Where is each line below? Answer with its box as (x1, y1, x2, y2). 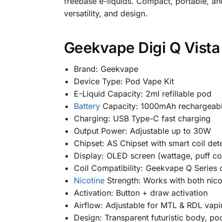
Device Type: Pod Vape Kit (73, 76, 174, 87)
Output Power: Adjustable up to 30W (73, 126, 211, 136)
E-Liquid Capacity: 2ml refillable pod (73, 89, 212, 99)
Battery (73, 101, 100, 111)
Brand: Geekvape (73, 64, 138, 74)
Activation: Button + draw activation (73, 188, 208, 198)
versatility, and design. (63, 8, 148, 18)
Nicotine (73, 175, 105, 186)
